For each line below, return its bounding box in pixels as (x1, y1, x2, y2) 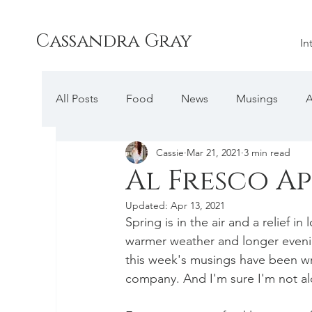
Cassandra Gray (35, 29, 192, 54)
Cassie (156, 146, 184, 159)
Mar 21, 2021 (187, 146, 241, 159)
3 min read (244, 146, 290, 159)
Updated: (125, 199, 171, 212)
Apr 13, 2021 (171, 199, 225, 212)
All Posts (56, 92, 98, 105)
